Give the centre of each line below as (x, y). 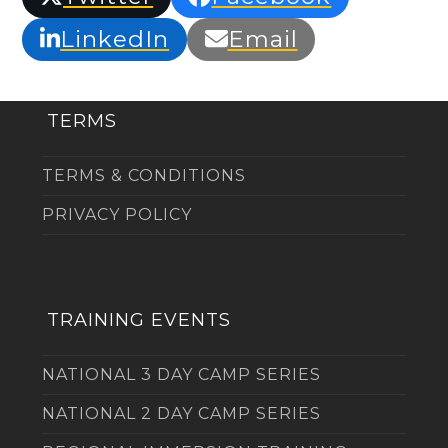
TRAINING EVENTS (139, 319)
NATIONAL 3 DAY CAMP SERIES (182, 374)
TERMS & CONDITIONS (144, 175)
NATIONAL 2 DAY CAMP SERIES (182, 413)
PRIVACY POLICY (117, 214)
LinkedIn (115, 38)
